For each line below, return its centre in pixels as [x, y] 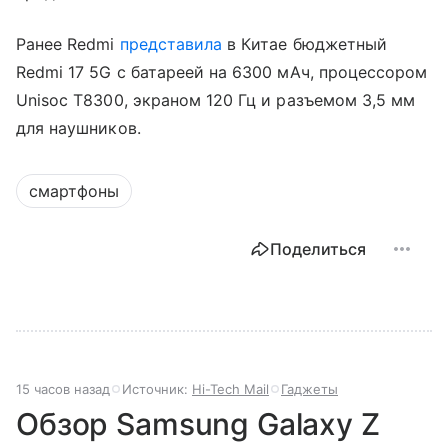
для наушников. [78, 128]
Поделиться [318, 249]
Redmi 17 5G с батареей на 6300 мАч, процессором [222, 72]
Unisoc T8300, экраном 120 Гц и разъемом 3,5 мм [216, 100]
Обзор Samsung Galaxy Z [198, 424]
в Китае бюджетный [304, 44]
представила [171, 44]
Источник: [157, 389]
